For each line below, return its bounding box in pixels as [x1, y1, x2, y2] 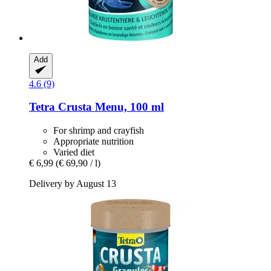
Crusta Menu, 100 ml [55, 100, 164, 114]
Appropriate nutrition [53, 136, 134, 147]
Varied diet [53, 147, 94, 158]
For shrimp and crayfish [53, 125, 144, 136]
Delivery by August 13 [29, 178, 116, 189]
